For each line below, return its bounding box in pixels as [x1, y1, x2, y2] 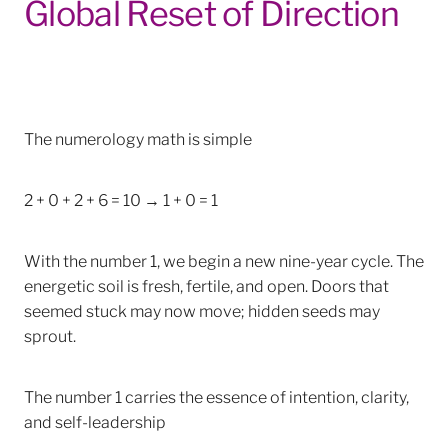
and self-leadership [24, 409, 166, 433]
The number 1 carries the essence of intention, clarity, [24, 384, 409, 408]
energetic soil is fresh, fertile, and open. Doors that [24, 273, 389, 297]
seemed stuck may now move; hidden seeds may [24, 298, 380, 322]
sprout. [24, 323, 76, 347]
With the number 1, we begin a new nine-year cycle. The [24, 248, 424, 272]
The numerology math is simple [24, 126, 252, 150]
